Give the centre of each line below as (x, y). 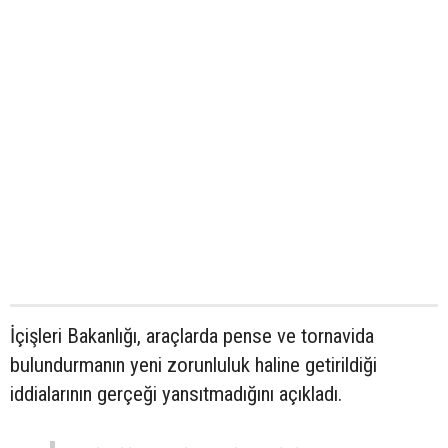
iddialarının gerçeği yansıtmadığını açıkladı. (176, 394)
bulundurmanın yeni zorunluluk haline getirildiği (193, 365)
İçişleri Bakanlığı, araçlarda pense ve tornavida (192, 336)
